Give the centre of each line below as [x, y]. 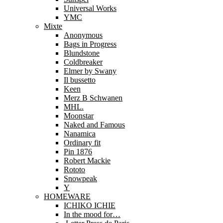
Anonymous [83, 35]
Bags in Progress [90, 44]
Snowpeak [80, 178]
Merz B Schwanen [93, 98]
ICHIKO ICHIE [90, 205]
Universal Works [90, 8]
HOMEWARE [67, 196]
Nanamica [80, 134]
